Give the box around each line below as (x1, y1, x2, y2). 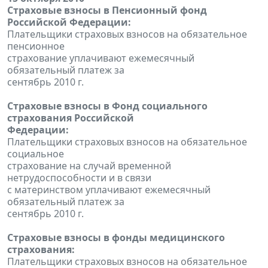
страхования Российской (7, 111, 134, 124)
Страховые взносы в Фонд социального (7, 99, 208, 112)
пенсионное (7, 39, 65, 53)
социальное (7, 147, 64, 160)
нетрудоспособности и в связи (7, 170, 151, 184)
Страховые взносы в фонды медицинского (7, 230, 225, 244)
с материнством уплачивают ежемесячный (7, 182, 211, 196)
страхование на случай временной (7, 159, 171, 172)
